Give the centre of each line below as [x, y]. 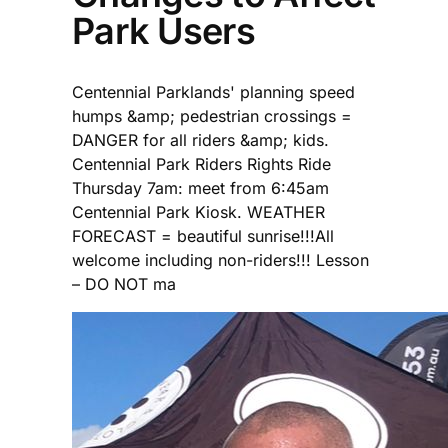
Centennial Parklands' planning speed [213, 91]
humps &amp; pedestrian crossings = [212, 115]
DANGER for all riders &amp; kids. [200, 139]
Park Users [163, 30]
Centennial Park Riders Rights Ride [201, 163]
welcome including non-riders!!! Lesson [220, 259]
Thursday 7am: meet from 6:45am [200, 187]
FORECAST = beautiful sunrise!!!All [203, 235]
